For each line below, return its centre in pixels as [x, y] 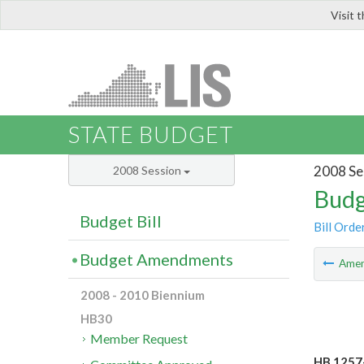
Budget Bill [121, 221]
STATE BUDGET [151, 135]
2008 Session [148, 171]
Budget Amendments [156, 260]
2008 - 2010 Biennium [143, 295]
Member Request [139, 339]
